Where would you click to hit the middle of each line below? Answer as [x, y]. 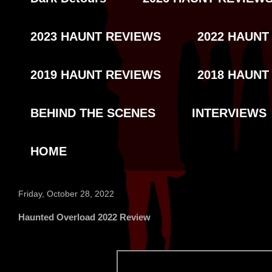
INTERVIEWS [229, 113]
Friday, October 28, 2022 [66, 194]
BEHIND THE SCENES [93, 113]
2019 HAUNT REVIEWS [96, 75]
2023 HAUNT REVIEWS [96, 37]
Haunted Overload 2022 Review [84, 217]
